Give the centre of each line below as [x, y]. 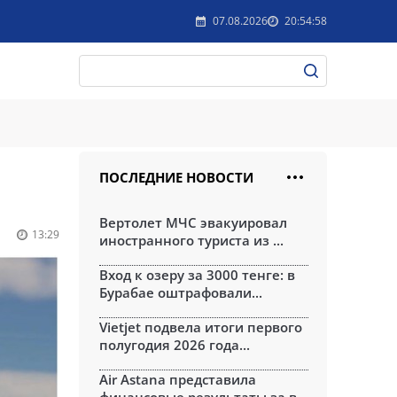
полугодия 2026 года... [175, 345]
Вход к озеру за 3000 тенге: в [197, 275]
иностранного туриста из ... [191, 240]
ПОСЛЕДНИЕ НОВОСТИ [176, 177]
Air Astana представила [178, 379]
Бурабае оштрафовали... [181, 292]
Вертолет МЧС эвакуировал [193, 222]
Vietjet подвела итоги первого [201, 327]
